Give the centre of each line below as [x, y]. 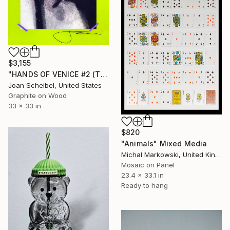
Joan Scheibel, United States [55, 85]
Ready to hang [145, 186]
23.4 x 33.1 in [142, 175]
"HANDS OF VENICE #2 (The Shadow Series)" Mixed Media [104, 74]
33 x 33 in [25, 106]
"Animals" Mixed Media [164, 144]
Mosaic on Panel [148, 165]
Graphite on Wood [37, 95]
